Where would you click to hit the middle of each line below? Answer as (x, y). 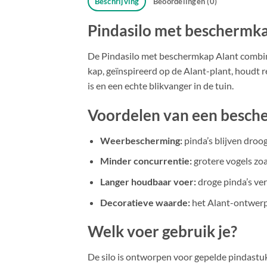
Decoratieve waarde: (145, 202)
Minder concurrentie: (146, 161)
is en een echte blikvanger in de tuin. (161, 86)
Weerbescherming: (141, 140)
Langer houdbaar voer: (148, 181)
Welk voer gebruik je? (162, 232)
